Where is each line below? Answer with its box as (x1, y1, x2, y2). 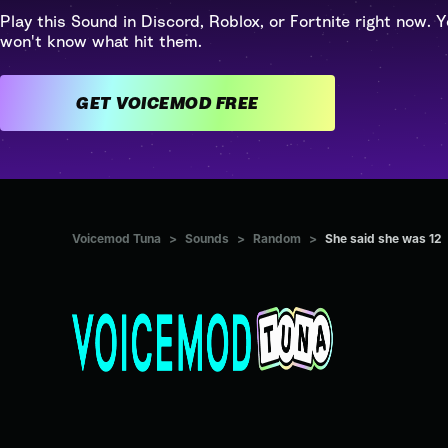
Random (253, 231, 301, 247)
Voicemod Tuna (72, 231, 161, 247)
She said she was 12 (325, 231, 442, 247)
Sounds (185, 231, 229, 247)
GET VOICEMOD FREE (215, 93, 259, 113)
